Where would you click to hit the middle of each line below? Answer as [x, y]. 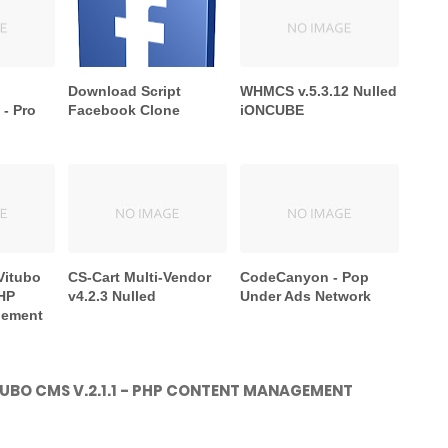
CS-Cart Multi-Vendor [140, 277]
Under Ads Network [306, 296]
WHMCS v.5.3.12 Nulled [319, 91]
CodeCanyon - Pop [305, 277]
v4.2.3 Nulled [112, 296]
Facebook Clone [124, 110]
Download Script [125, 91]
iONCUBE [272, 110]
